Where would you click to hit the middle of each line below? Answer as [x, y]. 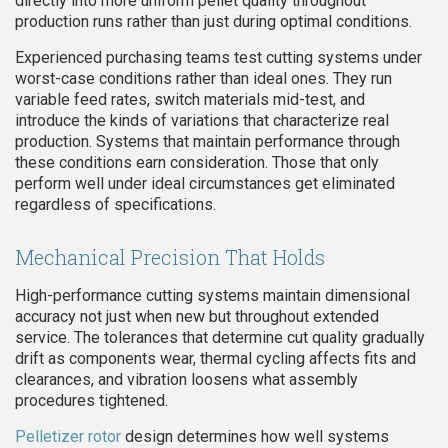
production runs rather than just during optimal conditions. [213, 22]
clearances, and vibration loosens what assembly [186, 380]
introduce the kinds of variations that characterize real [202, 121]
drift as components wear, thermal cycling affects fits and [215, 359]
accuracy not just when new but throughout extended [197, 317]
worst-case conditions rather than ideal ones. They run [203, 79]
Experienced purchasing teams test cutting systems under [218, 58]
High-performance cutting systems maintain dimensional [212, 296]
